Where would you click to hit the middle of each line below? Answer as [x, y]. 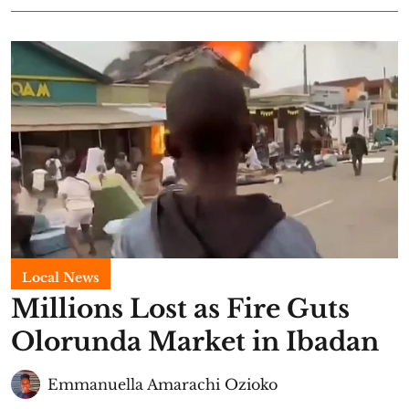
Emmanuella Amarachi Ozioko [163, 384]
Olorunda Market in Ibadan [195, 342]
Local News [61, 278]
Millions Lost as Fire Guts [180, 309]
